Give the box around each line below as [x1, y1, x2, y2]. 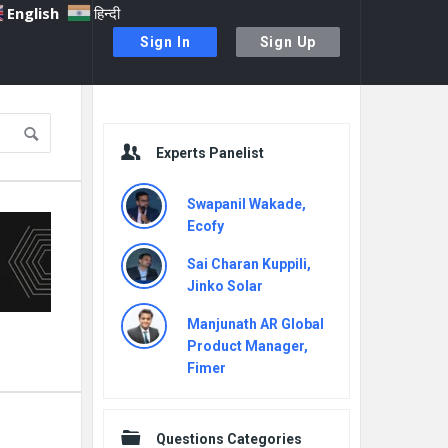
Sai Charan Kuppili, [187, 256, 311, 272]
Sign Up [259, 34, 317, 50]
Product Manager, [187, 338, 308, 354]
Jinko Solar [187, 278, 263, 294]
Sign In [139, 34, 191, 50]
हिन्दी [94, 2, 121, 23]
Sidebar [81, 97, 167, 126]
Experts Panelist [156, 145, 264, 161]
